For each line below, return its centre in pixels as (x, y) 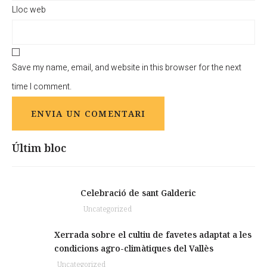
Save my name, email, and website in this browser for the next (127, 68)
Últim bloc (39, 148)
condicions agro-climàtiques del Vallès (133, 248)
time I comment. (42, 87)
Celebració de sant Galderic (138, 193)
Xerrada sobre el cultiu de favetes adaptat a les (153, 235)
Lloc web (29, 10)
